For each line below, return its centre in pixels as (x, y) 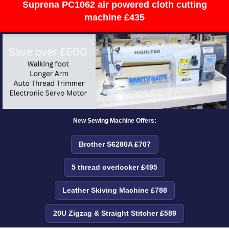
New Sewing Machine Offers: (114, 121)
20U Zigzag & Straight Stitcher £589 (114, 213)
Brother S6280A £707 (114, 144)
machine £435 (114, 18)
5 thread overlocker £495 (114, 167)
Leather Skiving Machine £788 (114, 190)
